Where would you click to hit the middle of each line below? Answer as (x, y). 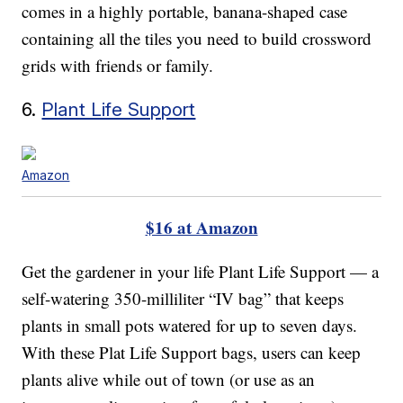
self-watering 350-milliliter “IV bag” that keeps (183, 298)
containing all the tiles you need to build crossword (197, 38)
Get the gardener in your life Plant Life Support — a (201, 271)
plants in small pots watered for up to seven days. (190, 325)
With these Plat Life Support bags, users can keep (192, 352)
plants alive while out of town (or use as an (169, 379)
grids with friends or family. (118, 65)
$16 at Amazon (201, 227)
